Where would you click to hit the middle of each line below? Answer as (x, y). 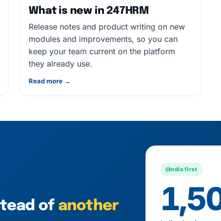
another (88, 206)
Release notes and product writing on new (107, 27)
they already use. (61, 64)
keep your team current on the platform (102, 51)
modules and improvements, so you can (103, 39)
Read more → (50, 81)
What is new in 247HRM (89, 11)
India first (183, 169)
